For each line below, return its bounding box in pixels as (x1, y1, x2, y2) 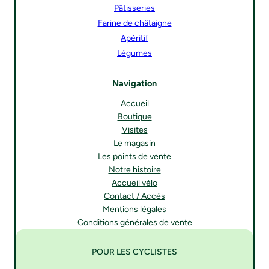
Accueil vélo (112, 178, 157, 189)
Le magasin (113, 138, 156, 149)
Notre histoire (108, 165, 161, 175)
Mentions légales (103, 204, 166, 215)
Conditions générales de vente (77, 217, 192, 228)
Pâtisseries (114, 3, 155, 14)
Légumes (117, 48, 152, 59)
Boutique (117, 112, 152, 122)
